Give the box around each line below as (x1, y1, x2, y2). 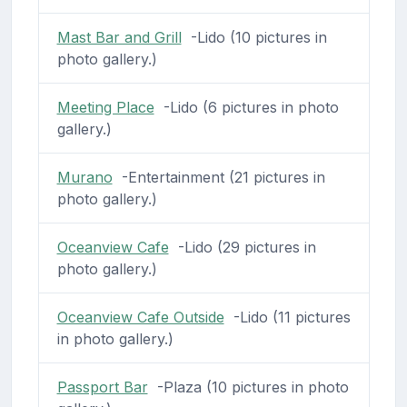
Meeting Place (56, 97, 154, 116)
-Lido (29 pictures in (168, 237, 316, 256)
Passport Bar (56, 377, 148, 396)
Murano (56, 167, 113, 186)
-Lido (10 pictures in (181, 27, 327, 46)
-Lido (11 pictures (223, 307, 351, 326)
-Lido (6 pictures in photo (154, 97, 339, 116)
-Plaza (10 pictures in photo (147, 377, 349, 396)
